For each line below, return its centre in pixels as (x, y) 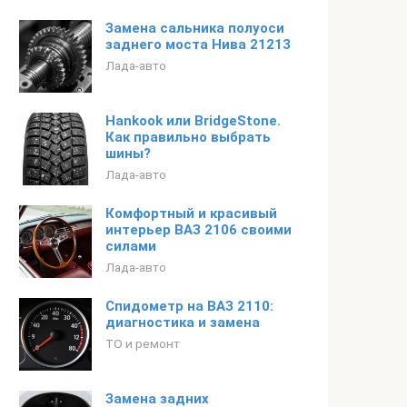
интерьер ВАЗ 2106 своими (199, 230)
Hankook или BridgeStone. (193, 121)
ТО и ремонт (143, 343)
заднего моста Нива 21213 (198, 45)
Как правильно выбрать (188, 137)
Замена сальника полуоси (195, 28)
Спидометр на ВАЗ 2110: (189, 306)
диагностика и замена (183, 323)
